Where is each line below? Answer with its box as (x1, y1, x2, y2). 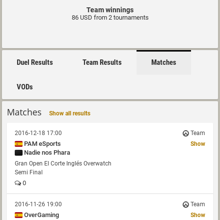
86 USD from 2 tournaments (71, 14, 149, 21)
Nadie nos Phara (23, 149, 70, 156)
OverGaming (23, 211, 59, 219)
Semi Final (15, 169, 43, 176)
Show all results (49, 110, 90, 117)
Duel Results (17, 58, 53, 67)
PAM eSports (23, 140, 61, 147)
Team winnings (86, 6, 134, 14)
